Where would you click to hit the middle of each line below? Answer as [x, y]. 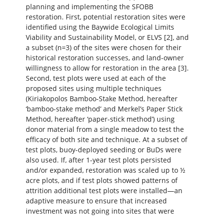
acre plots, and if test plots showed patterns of [101, 181]
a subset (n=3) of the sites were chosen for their [103, 48]
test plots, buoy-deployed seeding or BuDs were [103, 150]
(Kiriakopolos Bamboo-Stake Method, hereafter [101, 99]
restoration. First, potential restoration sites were [105, 17]
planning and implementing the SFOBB [89, 7]
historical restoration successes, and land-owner [105, 58]
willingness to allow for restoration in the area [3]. [107, 68]
